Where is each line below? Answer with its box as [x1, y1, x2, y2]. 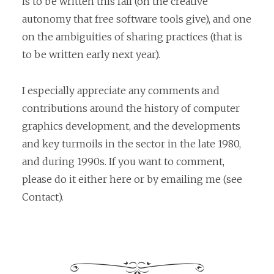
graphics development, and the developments [22, 119, 240, 132]
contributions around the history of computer [22, 102, 240, 114]
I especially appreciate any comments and [22, 84, 220, 97]
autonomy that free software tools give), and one [22, 13, 251, 26]
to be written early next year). [22, 48, 160, 61]
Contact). [22, 190, 64, 203]
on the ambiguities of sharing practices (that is [22, 31, 242, 43]
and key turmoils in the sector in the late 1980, [22, 137, 241, 150]
